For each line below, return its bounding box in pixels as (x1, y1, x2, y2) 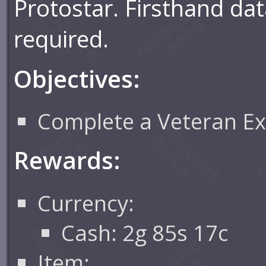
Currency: (37, 188, 135, 218)
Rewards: (14, 144, 121, 177)
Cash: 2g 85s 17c (61, 217, 229, 248)
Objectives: (14, 62, 141, 95)
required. (14, 23, 109, 54)
